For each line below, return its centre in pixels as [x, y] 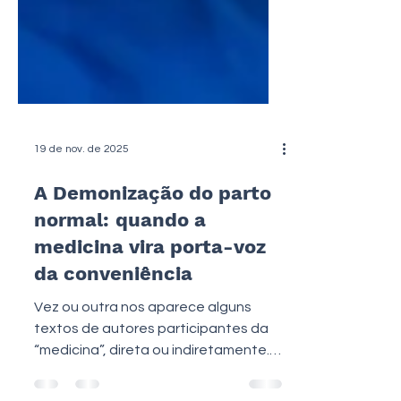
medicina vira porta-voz [150, 295]
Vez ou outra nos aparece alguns [143, 355]
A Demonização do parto [153, 241]
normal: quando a [120, 268]
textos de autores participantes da [151, 377]
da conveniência [113, 322]
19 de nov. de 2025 [81, 197]
